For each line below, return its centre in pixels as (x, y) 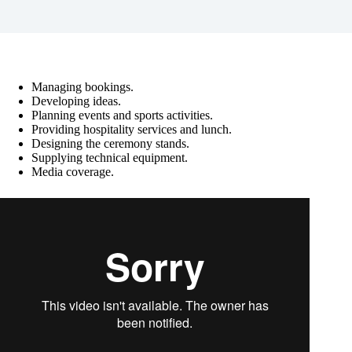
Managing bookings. (82, 87)
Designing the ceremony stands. (110, 143)
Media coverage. (73, 172)
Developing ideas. (76, 101)
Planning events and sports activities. (122, 115)
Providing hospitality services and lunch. (132, 129)
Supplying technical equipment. (110, 158)
